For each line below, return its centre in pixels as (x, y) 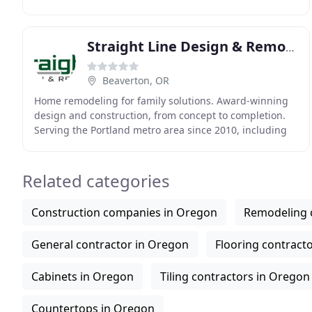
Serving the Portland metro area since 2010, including (161, 130)
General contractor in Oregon (110, 244)
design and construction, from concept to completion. (160, 115)
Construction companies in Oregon (124, 212)
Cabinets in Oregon (83, 276)
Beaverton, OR (136, 80)
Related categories (96, 181)
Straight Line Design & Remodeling (290, 47)
